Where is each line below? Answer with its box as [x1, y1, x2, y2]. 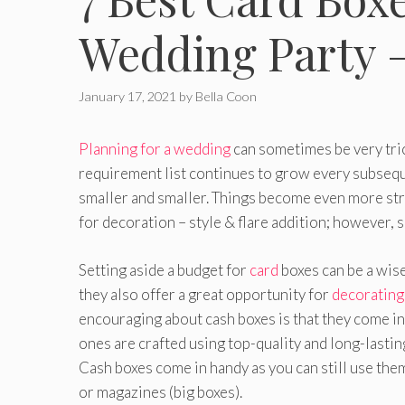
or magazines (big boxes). [79, 381, 242, 401]
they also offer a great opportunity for [79, 284, 332, 304]
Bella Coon [195, 89, 257, 105]
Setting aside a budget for [79, 259, 250, 279]
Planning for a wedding [79, 139, 231, 159]
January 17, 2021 [79, 89, 176, 105]
